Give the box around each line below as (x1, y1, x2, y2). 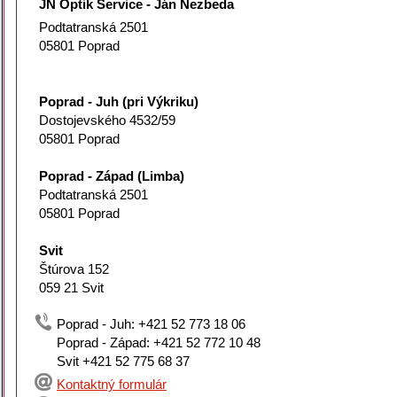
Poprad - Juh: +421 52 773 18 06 (56, 316, 245, 332)
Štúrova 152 (38, 261, 109, 277)
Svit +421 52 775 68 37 (56, 354, 190, 370)
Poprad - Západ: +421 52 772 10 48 (56, 335, 261, 351)
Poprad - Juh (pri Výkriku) (38, 94, 198, 110)
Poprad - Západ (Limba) (38, 168, 184, 184)
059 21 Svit (38, 280, 104, 296)
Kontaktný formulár (56, 377, 167, 393)
